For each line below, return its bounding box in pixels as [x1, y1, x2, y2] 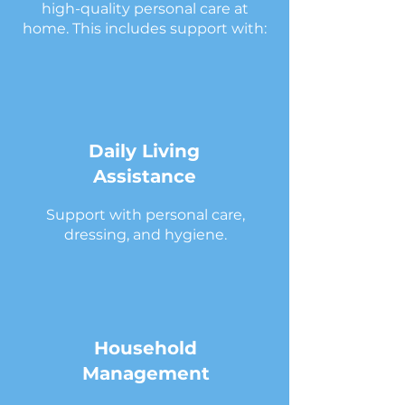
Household [94, 337, 197, 359]
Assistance [92, 165, 196, 187]
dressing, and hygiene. [63, 226, 227, 243]
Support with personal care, [45, 206, 245, 223]
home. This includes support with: [23, 20, 267, 37]
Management [81, 363, 210, 384]
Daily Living [89, 140, 200, 162]
